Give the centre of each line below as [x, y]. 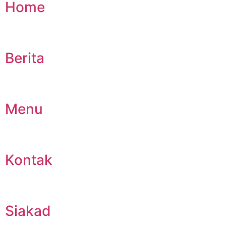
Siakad [28, 211]
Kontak [29, 160]
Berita [25, 58]
